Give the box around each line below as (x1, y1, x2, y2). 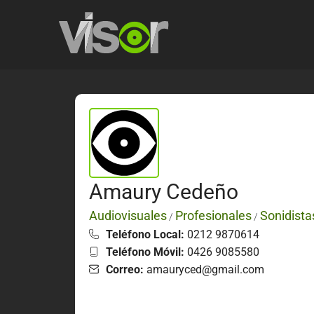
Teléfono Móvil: (106, 245, 184, 259)
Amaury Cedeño (89, 179, 238, 204)
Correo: (106, 262, 144, 276)
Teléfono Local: (106, 227, 184, 241)
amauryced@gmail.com (144, 262, 264, 276)
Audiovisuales (89, 207, 167, 223)
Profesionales (175, 207, 252, 223)
